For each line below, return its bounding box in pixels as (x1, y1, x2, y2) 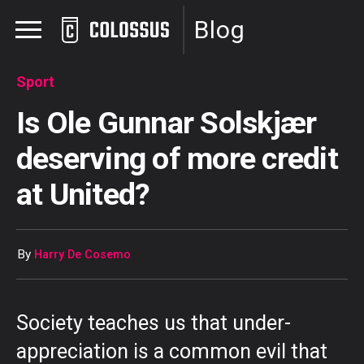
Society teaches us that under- (16, 310, 291, 335)
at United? (16, 176, 150, 212)
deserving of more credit (16, 141, 338, 176)
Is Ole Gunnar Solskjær (16, 105, 317, 141)
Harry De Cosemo (34, 248, 131, 262)
